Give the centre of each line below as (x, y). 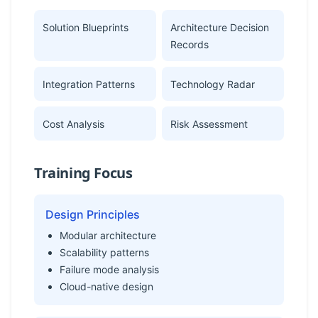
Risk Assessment (209, 124)
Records (190, 44)
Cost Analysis (73, 124)
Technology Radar (213, 84)
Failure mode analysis (109, 269)
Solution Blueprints (86, 27)
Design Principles (93, 214)
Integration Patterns (89, 84)
